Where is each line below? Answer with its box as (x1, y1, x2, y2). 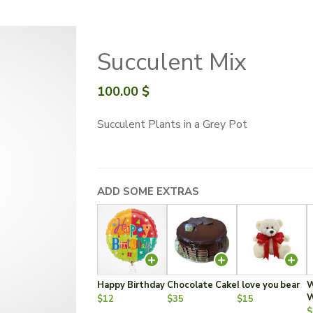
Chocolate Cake (167, 279, 237, 291)
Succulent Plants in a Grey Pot (97, 117, 247, 132)
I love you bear (237, 279, 300, 291)
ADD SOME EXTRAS (97, 184, 199, 198)
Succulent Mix (97, 46, 247, 78)
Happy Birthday (97, 279, 165, 291)
